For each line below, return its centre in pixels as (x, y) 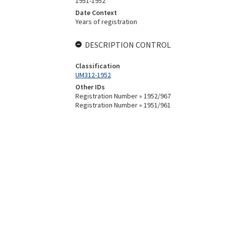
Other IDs (90, 87)
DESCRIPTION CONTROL (128, 45)
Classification (97, 66)
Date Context (96, 13)
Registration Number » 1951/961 (123, 105)
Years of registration (106, 22)
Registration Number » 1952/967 (123, 96)
